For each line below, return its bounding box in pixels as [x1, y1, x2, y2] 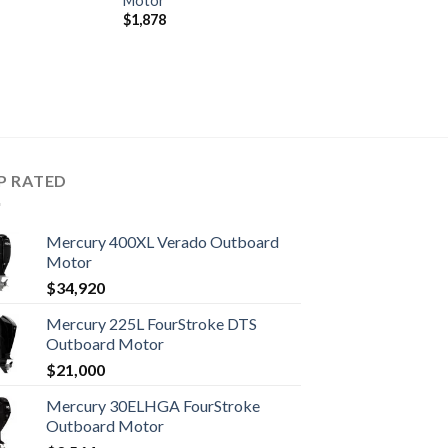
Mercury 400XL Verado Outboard [45, 232, 279, 252]
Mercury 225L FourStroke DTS [45, 314, 257, 334]
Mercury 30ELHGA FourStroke [45, 396, 260, 416]
